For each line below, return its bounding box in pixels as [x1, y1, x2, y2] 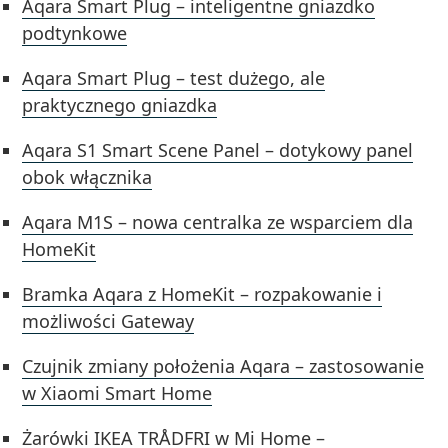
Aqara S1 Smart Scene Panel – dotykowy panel [22, 137, 414, 162]
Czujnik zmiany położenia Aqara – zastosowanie [22, 353, 425, 378]
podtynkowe [22, 20, 128, 45]
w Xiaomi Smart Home [22, 380, 213, 405]
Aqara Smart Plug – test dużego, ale [22, 65, 326, 90]
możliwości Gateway [22, 308, 195, 333]
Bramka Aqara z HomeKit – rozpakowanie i [22, 281, 383, 306]
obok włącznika [22, 164, 153, 189]
